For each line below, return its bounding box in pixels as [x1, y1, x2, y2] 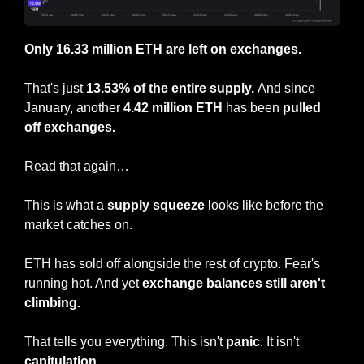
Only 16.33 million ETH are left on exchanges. [24, 41, 301, 56]
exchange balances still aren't [142, 275, 325, 290]
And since [258, 80, 315, 95]
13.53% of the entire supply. [86, 80, 258, 95]
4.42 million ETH [123, 100, 223, 115]
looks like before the [205, 197, 323, 212]
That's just [24, 80, 86, 95]
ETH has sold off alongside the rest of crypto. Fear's [24, 256, 320, 271]
